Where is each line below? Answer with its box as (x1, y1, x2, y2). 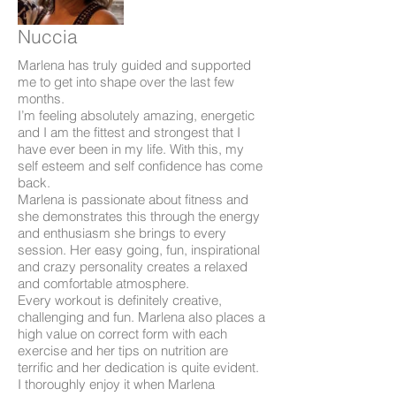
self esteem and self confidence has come (18, 156, 263, 174)
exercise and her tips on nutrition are (18, 341, 228, 359)
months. (18, 89, 68, 107)
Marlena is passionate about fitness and (18, 190, 248, 208)
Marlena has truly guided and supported (18, 56, 251, 73)
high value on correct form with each (18, 324, 227, 342)
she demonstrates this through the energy (18, 207, 260, 225)
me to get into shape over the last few (18, 72, 234, 90)
